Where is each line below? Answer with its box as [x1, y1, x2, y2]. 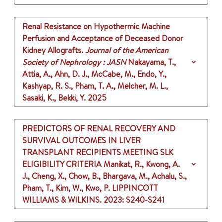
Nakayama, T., [128, 56, 176, 68]
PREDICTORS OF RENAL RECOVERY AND [22, 123, 175, 134]
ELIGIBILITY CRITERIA [22, 159, 102, 170]
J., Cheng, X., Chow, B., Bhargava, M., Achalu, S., [22, 170, 187, 182]
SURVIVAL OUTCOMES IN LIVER [22, 135, 141, 146]
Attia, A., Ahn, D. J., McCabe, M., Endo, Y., [22, 68, 166, 80]
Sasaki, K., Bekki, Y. [22, 92, 86, 104]
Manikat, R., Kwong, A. [104, 159, 180, 170]
